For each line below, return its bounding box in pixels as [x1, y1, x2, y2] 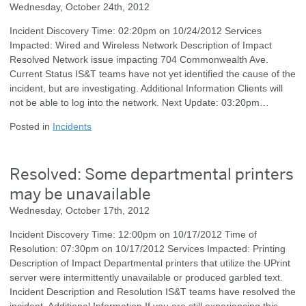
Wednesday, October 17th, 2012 [10, 204, 150, 216]
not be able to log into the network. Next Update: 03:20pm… [10, 96, 270, 108]
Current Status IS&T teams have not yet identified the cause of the [10, 68, 296, 79]
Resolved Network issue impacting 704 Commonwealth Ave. [10, 53, 269, 65]
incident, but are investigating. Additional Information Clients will [10, 82, 283, 94]
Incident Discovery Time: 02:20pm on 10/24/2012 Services [10, 25, 262, 36]
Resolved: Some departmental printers [10, 163, 294, 184]
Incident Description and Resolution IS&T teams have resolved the [10, 286, 296, 297]
